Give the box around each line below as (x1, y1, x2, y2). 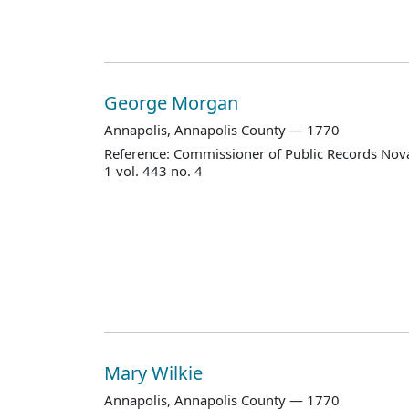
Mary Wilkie (104, 360, 207, 385)
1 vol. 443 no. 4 (104, 162, 203, 181)
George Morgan (104, 89, 243, 115)
